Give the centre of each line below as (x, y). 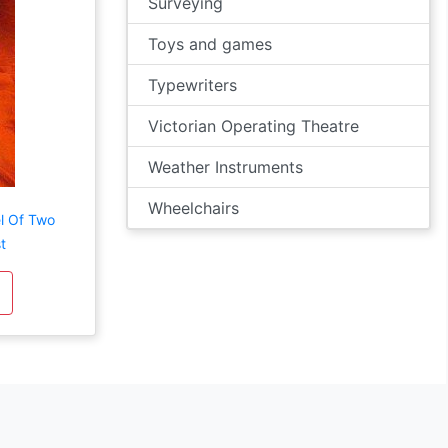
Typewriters (192, 85)
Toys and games (210, 44)
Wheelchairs (193, 208)
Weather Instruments (225, 167)
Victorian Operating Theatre (253, 126)
